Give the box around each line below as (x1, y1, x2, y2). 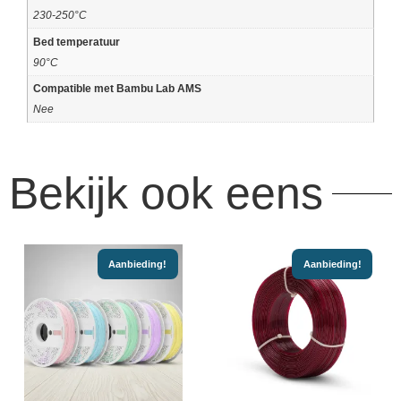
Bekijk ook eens (9, 168, 323, 219)
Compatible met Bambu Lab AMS (32, 82, 201, 95)
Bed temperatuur (32, 35, 120, 47)
